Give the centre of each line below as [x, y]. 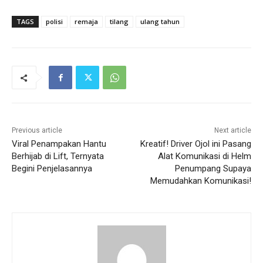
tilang [119, 22]
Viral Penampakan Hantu [59, 144]
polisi [54, 22]
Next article [232, 131]
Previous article [37, 131]
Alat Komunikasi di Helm [204, 156]
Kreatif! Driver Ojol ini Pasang [195, 144]
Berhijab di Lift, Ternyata [58, 156]
